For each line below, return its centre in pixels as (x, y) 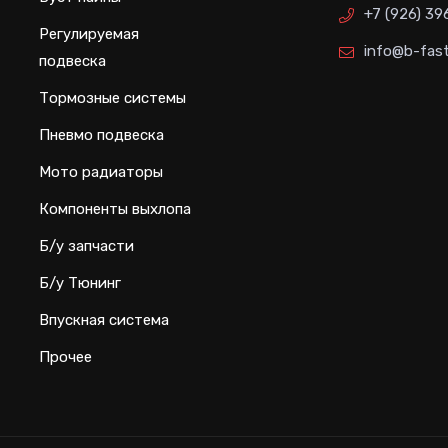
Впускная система (104, 319)
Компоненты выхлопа (115, 208)
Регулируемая (89, 33)
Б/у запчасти (86, 245)
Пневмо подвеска (101, 134)
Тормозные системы (112, 97)
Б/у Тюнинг (80, 282)
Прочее (65, 356)
